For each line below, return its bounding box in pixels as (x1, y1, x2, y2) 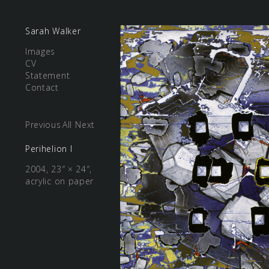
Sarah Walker (25, 25, 81, 37)
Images (25, 46, 56, 57)
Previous (25, 119, 61, 130)
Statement (25, 70, 70, 81)
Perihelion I (25, 143, 73, 154)
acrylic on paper (25, 175, 94, 187)
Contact (25, 82, 59, 93)
